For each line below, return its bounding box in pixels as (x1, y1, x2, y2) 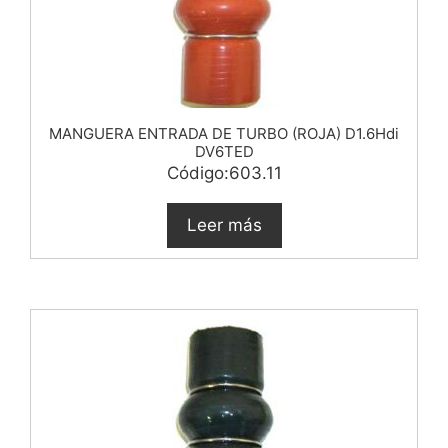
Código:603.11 (166, 162, 282, 183)
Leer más (186, 214, 262, 235)
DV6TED (194, 141, 254, 161)
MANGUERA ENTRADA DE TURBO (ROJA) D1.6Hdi (49, 123, 399, 143)
